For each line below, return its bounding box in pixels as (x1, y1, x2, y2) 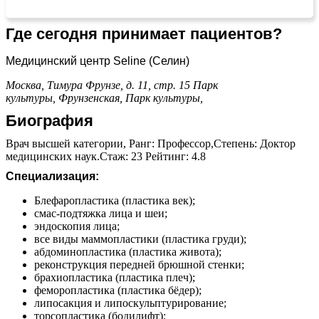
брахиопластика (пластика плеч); (34, 271, 195, 283)
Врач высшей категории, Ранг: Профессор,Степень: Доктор (6, 137, 296, 150)
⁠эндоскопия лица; (34, 219, 122, 232)
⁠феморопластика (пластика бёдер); (34, 283, 204, 296)
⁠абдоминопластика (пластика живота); (34, 245, 221, 258)
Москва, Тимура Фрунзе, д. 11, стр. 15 (6, 78, 190, 91)
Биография (6, 111, 93, 130)
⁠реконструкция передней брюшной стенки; (34, 258, 244, 271)
